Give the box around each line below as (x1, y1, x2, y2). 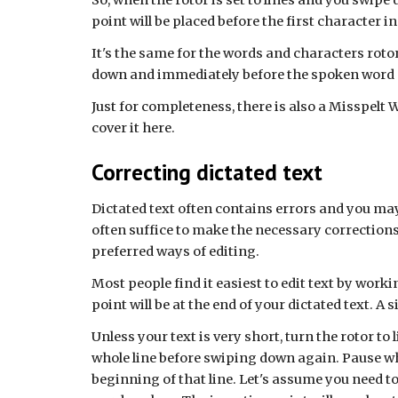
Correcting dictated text (91, 157, 322, 187)
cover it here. (91, 120, 175, 136)
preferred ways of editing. (91, 243, 259, 259)
